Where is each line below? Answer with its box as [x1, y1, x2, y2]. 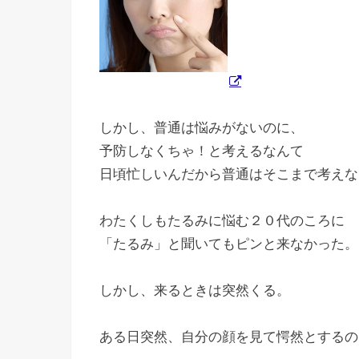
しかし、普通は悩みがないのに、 [99, 119, 304, 135]
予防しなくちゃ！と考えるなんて [99, 143, 304, 159]
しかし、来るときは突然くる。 [99, 282, 290, 298]
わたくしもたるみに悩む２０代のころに [99, 212, 345, 228]
